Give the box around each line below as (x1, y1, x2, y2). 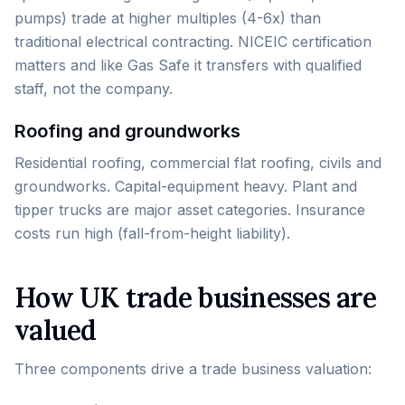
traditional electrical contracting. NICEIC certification (14, 33, 372, 51)
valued (14, 313, 97, 347)
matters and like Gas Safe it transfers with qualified (14, 56, 362, 74)
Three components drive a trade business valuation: (14, 360, 372, 378)
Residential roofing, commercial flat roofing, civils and (14, 154, 381, 172)
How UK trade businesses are (14, 280, 376, 315)
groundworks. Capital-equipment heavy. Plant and (14, 177, 357, 195)
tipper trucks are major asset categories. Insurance (14, 201, 365, 219)
